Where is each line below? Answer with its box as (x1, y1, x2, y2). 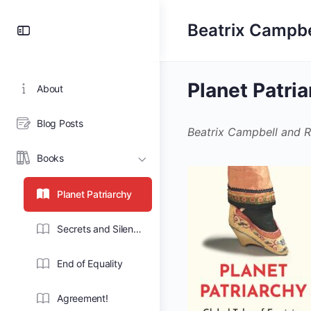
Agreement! (57, 292, 108, 304)
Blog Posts (37, 117, 83, 129)
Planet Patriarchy (57, 188, 132, 200)
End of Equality (57, 258, 123, 269)
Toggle (31, 19, 85, 40)
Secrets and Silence (133, 223, 142, 235)
